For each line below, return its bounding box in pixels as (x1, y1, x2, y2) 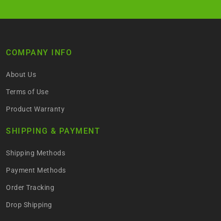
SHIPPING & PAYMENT (6, 126, 100, 136)
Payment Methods (6, 166, 66, 175)
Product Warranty (6, 105, 65, 113)
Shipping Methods (6, 149, 65, 157)
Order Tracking (6, 184, 54, 192)
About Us (6, 71, 36, 79)
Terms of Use (6, 88, 48, 96)
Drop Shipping (6, 201, 52, 209)
